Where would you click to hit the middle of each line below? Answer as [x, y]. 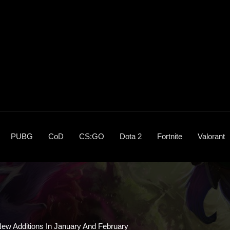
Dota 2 [131, 136]
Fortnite [170, 136]
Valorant [211, 136]
